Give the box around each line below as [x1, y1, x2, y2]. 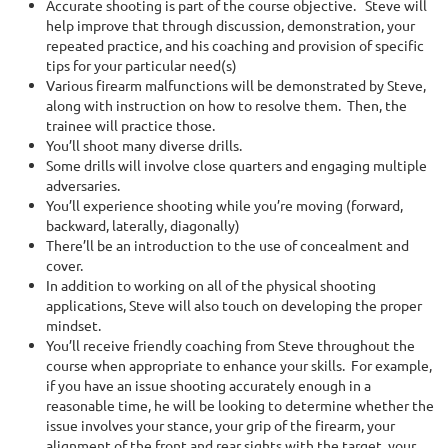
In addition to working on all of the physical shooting [46, 276, 376, 294]
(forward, [346, 196, 403, 214]
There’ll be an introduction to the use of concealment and [46, 236, 409, 254]
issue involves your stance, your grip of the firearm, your [46, 416, 395, 434]
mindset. [46, 316, 101, 334]
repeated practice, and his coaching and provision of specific [46, 36, 424, 54]
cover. [46, 256, 83, 274]
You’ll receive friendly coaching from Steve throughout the [46, 336, 415, 354]
